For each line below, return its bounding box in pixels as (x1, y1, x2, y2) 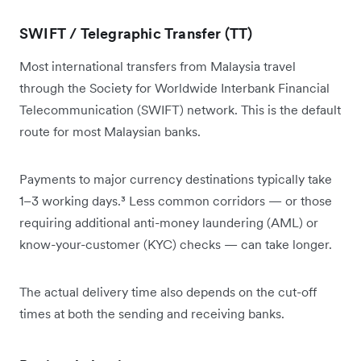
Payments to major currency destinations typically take (19, 170, 332, 187)
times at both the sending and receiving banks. (19, 305, 284, 322)
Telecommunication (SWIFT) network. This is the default (19, 101, 341, 118)
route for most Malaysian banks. (19, 122, 201, 139)
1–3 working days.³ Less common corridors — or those (19, 192, 332, 209)
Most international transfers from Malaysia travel (19, 57, 296, 74)
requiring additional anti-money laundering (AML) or (19, 214, 318, 230)
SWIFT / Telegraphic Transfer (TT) (19, 23, 253, 43)
